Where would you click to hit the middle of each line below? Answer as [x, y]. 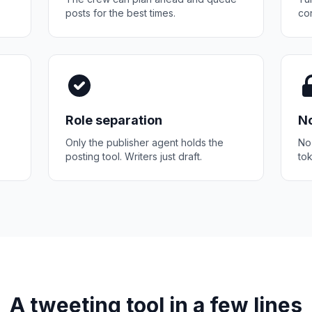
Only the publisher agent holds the [145, 142]
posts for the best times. [121, 13]
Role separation [114, 120]
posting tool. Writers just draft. [134, 156]
